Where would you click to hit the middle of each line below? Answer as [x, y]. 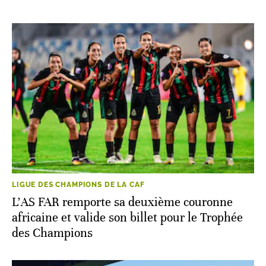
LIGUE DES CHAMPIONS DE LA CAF [78, 184]
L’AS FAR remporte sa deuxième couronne [122, 202]
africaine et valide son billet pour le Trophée [127, 217]
